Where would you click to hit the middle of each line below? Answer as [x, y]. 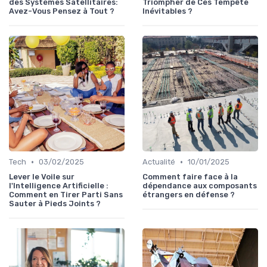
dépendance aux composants [200, 186]
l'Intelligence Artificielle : [59, 186]
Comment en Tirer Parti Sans [66, 195]
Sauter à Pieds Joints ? [55, 204]
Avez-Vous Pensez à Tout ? [62, 11]
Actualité [159, 162]
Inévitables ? [167, 11]
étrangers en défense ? [189, 195]
